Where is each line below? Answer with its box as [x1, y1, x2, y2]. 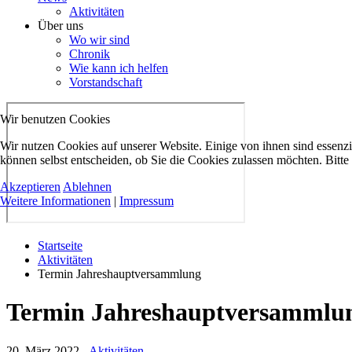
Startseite [38, 239, 82, 252]
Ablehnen [63, 180, 112, 193]
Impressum [119, 194, 174, 207]
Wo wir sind [69, 33, 130, 46]
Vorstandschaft [69, 75, 142, 89]
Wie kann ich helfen [69, 61, 168, 75]
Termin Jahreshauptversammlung [38, 267, 201, 280]
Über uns [38, 19, 83, 32]
